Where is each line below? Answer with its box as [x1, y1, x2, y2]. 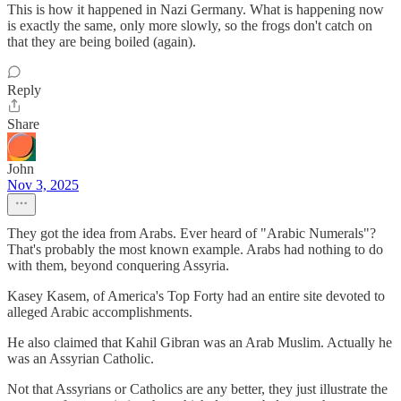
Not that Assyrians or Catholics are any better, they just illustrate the [7, 381, 388, 397]
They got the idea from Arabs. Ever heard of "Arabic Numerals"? [7, 226, 376, 242]
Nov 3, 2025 [7, 177, 79, 193]
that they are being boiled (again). [7, 34, 196, 50]
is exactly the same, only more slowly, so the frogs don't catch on [7, 18, 372, 34]
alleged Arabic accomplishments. [7, 304, 192, 320]
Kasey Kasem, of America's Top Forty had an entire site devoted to [7, 288, 385, 304]
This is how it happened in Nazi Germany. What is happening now [7, 2, 384, 18]
